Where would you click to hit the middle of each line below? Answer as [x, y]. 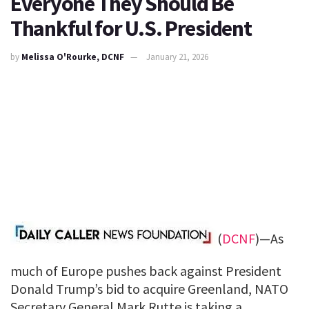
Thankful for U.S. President [131, 28]
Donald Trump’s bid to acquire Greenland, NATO [149, 288]
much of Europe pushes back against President [146, 270]
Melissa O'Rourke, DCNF [73, 57]
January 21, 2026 [177, 57]
